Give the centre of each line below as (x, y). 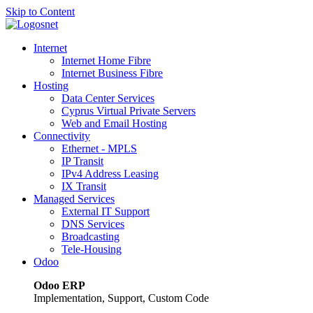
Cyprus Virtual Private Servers (129, 111)
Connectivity (62, 136)
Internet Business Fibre (112, 73)
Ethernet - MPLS (99, 148)
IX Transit (84, 186)
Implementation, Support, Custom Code (121, 298)
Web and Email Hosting (114, 123)
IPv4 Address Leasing (110, 174)
